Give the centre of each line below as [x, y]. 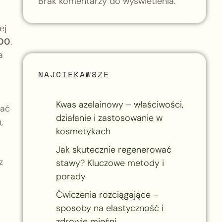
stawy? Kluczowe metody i [110, 163]
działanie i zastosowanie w [109, 118]
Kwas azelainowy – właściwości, [119, 104]
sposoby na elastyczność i [110, 208]
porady [71, 176]
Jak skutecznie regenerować [113, 149]
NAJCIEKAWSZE [74, 74]
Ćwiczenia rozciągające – [107, 194]
